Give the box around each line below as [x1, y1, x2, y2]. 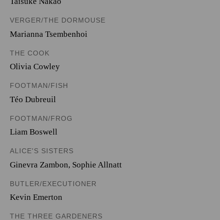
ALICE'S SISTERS [10, 147, 74, 155]
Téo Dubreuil [10, 94, 56, 104]
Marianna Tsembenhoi [10, 29, 87, 39]
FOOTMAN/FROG [10, 114, 73, 122]
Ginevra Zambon [10, 160, 68, 169]
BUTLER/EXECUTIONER [10, 179, 97, 188]
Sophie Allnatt [72, 160, 122, 169]
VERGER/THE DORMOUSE [10, 16, 106, 24]
